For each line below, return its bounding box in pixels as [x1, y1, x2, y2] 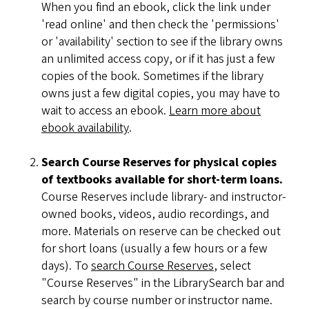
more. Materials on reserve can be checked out [41, 223, 281, 241]
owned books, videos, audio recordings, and [41, 206, 270, 223]
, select [214, 257, 251, 275]
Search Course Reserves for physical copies [41, 154, 277, 172]
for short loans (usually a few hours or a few [41, 240, 268, 258]
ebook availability [41, 119, 129, 137]
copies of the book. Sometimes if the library [41, 68, 263, 86]
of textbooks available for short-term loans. [41, 171, 283, 189]
